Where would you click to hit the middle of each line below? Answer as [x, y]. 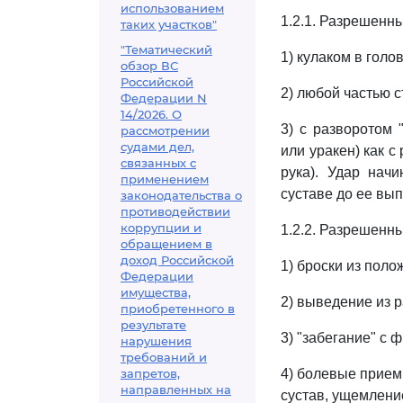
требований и [164, 357]
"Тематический [166, 49]
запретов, [150, 373]
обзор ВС [149, 66]
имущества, [156, 292]
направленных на [176, 390]
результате [153, 325]
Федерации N [164, 98]
